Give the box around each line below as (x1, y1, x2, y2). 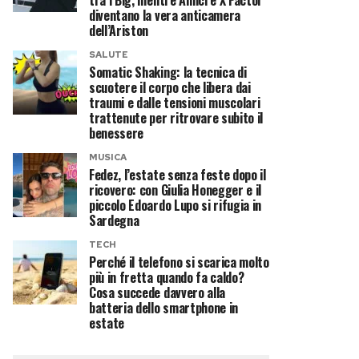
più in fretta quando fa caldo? (89, 268, 244, 287)
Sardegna (89, 211, 139, 230)
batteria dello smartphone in (89, 298, 239, 317)
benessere (89, 123, 144, 143)
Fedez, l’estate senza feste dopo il (89, 165, 266, 184)
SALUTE (89, 49, 128, 60)
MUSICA (89, 151, 127, 163)
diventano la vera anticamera (89, 6, 241, 25)
